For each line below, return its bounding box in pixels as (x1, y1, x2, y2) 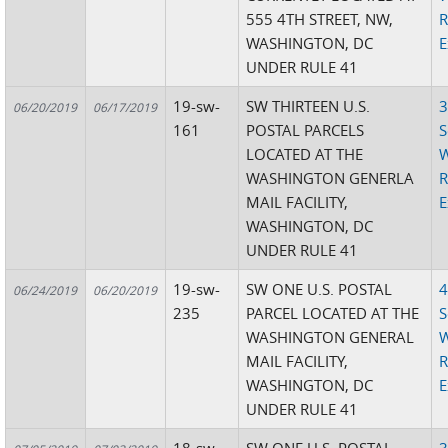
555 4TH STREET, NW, (246, 9, 394, 29)
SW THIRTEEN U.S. (246, 96, 371, 116)
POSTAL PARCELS (246, 120, 365, 140)
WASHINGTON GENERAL (246, 327, 415, 347)
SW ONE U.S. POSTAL (246, 279, 393, 299)
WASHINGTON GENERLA (246, 168, 415, 188)
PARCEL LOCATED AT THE (246, 303, 420, 323)
